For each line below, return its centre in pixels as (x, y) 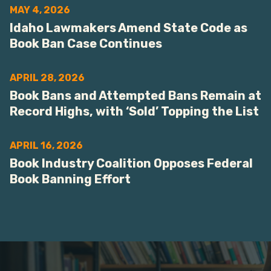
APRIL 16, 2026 (46, 145)
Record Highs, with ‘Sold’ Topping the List (134, 111)
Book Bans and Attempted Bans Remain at (135, 96)
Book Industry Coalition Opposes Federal (131, 163)
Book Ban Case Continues (86, 44)
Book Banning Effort (70, 179)
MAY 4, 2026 (40, 10)
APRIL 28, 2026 (47, 78)
